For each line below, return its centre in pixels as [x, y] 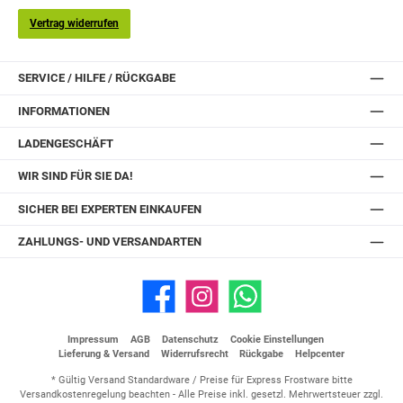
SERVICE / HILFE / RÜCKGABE [97, 78]
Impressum [94, 340]
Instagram [203, 302]
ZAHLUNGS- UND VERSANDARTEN [110, 242]
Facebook [159, 302]
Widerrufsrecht [194, 354]
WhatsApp [246, 302]
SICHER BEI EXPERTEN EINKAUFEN [110, 209]
